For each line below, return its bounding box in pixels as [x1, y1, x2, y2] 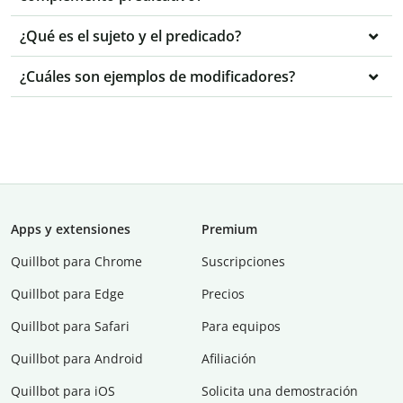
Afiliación [201, 350, 256, 368]
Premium [201, 220, 257, 238]
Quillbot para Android [11, 350, 143, 368]
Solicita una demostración [201, 382, 358, 400]
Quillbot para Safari [11, 318, 130, 336]
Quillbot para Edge [11, 285, 124, 303]
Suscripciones [201, 253, 285, 271]
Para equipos [201, 318, 281, 336]
